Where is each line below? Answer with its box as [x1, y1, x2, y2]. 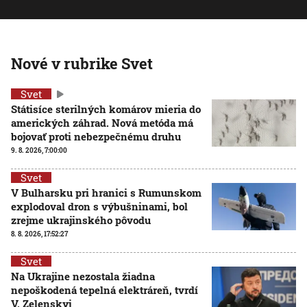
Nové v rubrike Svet [11, 53, 153, 74]
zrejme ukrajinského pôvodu [11, 213, 151, 228]
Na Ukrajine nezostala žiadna [11, 269, 155, 284]
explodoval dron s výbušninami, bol [11, 199, 188, 214]
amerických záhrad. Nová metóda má [11, 116, 193, 130]
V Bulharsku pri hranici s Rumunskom [11, 186, 201, 200]
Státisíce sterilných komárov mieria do [11, 102, 201, 116]
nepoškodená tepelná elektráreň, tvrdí [11, 283, 198, 297]
